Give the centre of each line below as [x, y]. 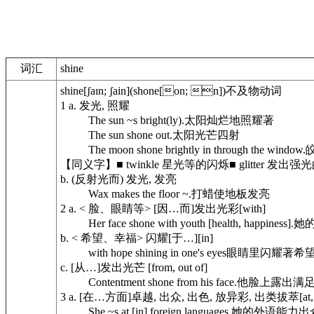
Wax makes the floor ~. [140, 194]
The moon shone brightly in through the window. [197, 150]
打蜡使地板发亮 [231, 194]
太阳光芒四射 [206, 135]
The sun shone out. [130, 135]
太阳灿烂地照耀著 [229, 120]
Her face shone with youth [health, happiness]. [191, 223]
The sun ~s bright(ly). [136, 120]
